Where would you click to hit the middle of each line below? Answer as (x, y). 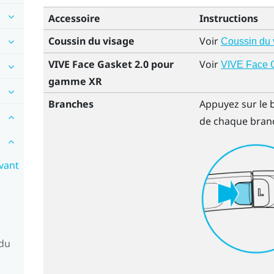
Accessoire (74, 18)
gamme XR (75, 81)
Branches (71, 104)
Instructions (228, 18)
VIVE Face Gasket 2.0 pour (111, 64)
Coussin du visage (91, 41)
